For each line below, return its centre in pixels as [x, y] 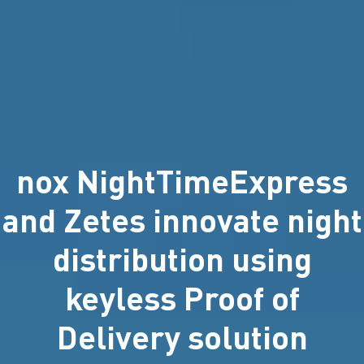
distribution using [182, 258]
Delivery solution [182, 336]
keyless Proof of [182, 297]
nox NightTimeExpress [182, 180]
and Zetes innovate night [182, 219]
